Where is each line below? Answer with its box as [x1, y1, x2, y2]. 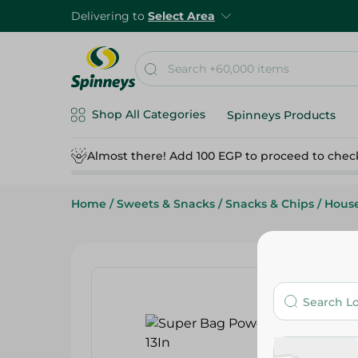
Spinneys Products [227, 108, 336, 122]
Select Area [148, 9, 215, 23]
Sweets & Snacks [117, 197, 215, 211]
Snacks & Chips [225, 197, 314, 211]
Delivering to [71, 9, 148, 23]
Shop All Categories [92, 107, 205, 121]
